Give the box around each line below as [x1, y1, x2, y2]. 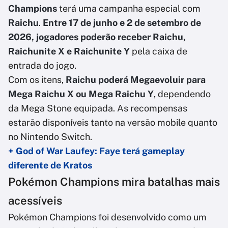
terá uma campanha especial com [57, 3, 201, 14]
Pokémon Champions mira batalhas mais [8, 175, 220, 189]
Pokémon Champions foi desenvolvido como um [8, 212, 207, 223]
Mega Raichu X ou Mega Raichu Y [8, 89, 154, 100]
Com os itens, [8, 74, 66, 85]
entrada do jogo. [8, 60, 76, 71]
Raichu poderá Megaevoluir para [66, 74, 206, 85]
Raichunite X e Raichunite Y [8, 46, 130, 57]
